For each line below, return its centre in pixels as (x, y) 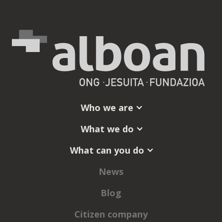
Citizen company (111, 214)
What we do (107, 129)
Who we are (107, 107)
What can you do (107, 150)
